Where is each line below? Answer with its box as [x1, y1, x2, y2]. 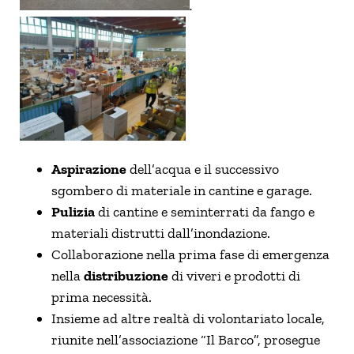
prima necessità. [51, 288, 152, 306]
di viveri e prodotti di [168, 266, 300, 284]
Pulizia [51, 202, 95, 220]
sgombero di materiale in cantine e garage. [51, 181, 312, 199]
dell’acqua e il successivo [126, 160, 279, 178]
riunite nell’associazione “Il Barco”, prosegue [51, 330, 320, 348]
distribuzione [84, 266, 168, 284]
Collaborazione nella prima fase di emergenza [51, 245, 330, 263]
